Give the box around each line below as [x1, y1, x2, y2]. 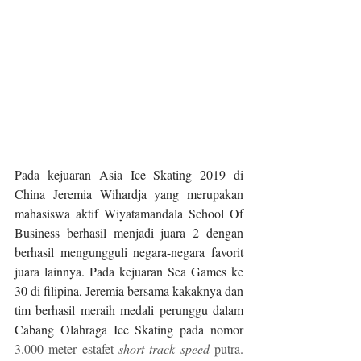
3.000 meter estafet [15, 340, 118, 358]
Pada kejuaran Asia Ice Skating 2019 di [15, 166, 243, 184]
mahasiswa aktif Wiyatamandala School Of [15, 205, 243, 222]
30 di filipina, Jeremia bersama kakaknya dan [15, 282, 243, 300]
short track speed [118, 340, 210, 358]
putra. [209, 340, 244, 358]
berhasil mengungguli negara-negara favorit [15, 243, 243, 261]
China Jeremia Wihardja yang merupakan [15, 185, 243, 203]
